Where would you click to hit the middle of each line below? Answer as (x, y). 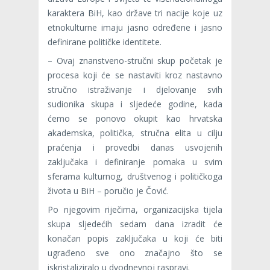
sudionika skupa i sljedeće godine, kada (135, 104)
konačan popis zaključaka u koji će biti (135, 238)
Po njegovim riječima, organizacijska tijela (135, 209)
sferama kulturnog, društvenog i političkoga (135, 176)
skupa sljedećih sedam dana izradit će (135, 224)
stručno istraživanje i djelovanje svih (135, 89)
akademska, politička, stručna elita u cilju (135, 133)
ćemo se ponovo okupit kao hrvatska (135, 118)
